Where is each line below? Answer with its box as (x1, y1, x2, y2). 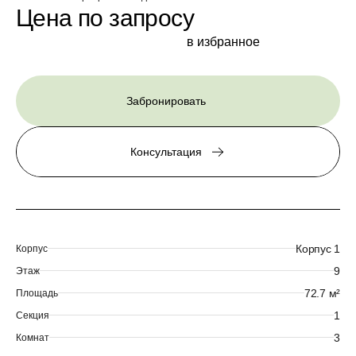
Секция (16, 309, 49, 321)
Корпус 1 (296, 242, 340, 255)
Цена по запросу (16, 5, 194, 31)
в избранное (187, 35, 260, 49)
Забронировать (126, 94, 206, 107)
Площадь (16, 287, 58, 299)
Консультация (130, 145, 202, 158)
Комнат (16, 331, 49, 343)
